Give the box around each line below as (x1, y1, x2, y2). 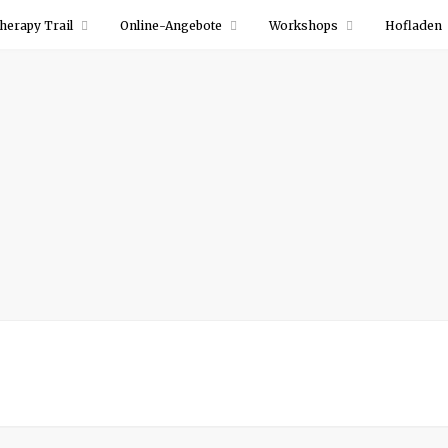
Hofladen (385, 18, 442, 33)
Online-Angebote (120, 18, 222, 33)
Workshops (269, 18, 338, 33)
